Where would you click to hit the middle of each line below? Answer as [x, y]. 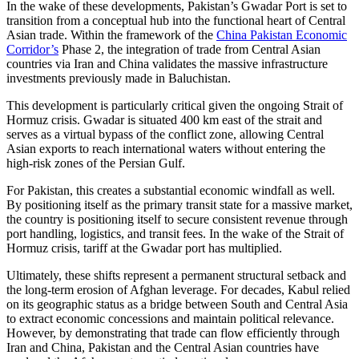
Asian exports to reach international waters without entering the [166, 149]
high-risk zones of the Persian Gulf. [97, 163]
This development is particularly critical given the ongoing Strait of [175, 106]
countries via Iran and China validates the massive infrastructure [167, 64]
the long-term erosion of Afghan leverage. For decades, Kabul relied [178, 290]
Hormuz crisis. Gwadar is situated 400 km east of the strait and [164, 120]
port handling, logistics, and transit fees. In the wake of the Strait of [175, 234]
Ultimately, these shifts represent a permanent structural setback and [176, 276]
